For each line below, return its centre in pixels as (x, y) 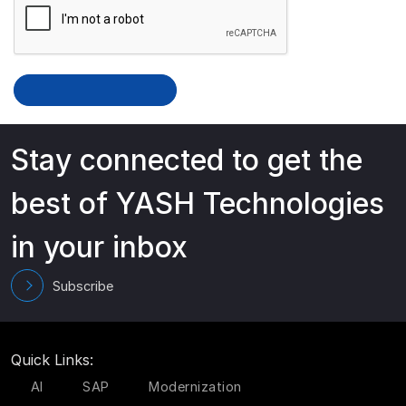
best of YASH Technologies (198, 203)
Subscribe (83, 285)
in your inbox (99, 247)
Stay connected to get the (187, 160)
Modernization (195, 387)
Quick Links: (52, 360)
